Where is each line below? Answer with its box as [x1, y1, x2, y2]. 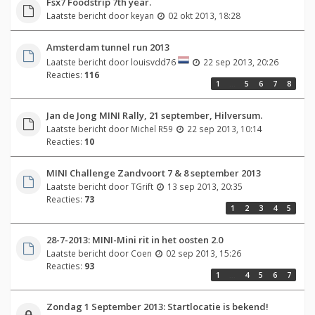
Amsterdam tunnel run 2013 [46, 40, 169, 53]
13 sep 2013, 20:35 [167, 180, 243, 192]
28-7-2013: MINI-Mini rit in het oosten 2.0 [46, 233, 223, 246]
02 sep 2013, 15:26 [165, 247, 241, 259]
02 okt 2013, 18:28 [167, 9, 240, 21]
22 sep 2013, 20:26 [202, 56, 278, 67]
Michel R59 [130, 122, 173, 134]
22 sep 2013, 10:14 [186, 122, 262, 134]
